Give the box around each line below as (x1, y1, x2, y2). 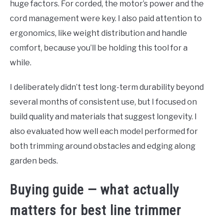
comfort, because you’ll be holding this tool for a (10, 43, 188, 53)
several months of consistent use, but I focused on (10, 97, 197, 107)
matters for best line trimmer (10, 202, 181, 219)
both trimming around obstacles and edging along (10, 141, 195, 151)
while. (10, 58, 31, 68)
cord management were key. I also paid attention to (10, 14, 202, 24)
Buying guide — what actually (10, 182, 179, 198)
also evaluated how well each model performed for (10, 127, 198, 137)
